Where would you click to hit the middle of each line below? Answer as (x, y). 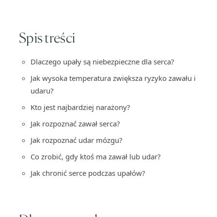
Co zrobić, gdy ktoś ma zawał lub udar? (96, 156)
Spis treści (47, 38)
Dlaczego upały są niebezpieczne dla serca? (102, 62)
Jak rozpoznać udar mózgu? (77, 140)
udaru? (42, 91)
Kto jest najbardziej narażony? (80, 107)
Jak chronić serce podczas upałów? (88, 173)
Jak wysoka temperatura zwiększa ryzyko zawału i (113, 78)
